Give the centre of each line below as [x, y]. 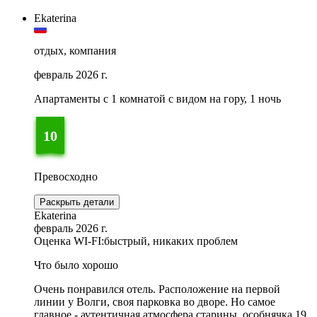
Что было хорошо [76, 265]
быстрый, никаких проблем [171, 241]
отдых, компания [75, 51]
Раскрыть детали [77, 202]
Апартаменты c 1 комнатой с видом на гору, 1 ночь [157, 99]
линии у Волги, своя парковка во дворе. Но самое [155, 302]
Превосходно [66, 177]
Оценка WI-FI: [69, 241]
